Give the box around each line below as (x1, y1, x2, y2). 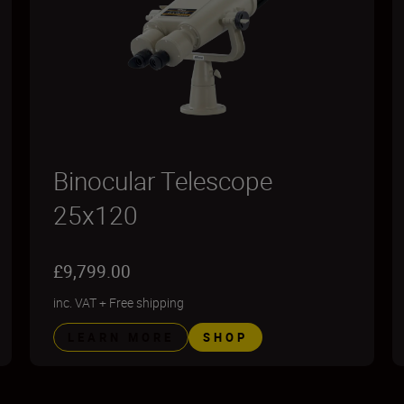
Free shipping (109, 294, 185, 311)
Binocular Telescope (53, 163, 273, 197)
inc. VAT (53, 294, 97, 311)
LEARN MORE (68, 329, 175, 345)
